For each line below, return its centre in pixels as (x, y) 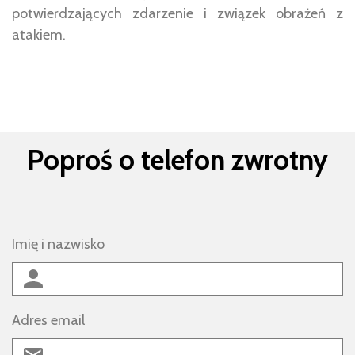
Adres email (48, 321)
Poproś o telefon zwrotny (177, 159)
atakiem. (39, 34)
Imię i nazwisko (58, 244)
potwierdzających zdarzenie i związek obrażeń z (177, 13)
